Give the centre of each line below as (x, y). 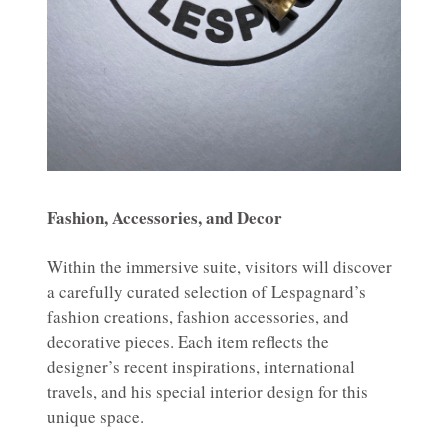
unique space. (95, 417)
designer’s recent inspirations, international (201, 367)
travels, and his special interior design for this (207, 392)
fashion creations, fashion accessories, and (198, 317)
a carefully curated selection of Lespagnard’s (206, 292)
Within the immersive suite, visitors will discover (219, 267)
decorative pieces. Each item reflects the (188, 342)
